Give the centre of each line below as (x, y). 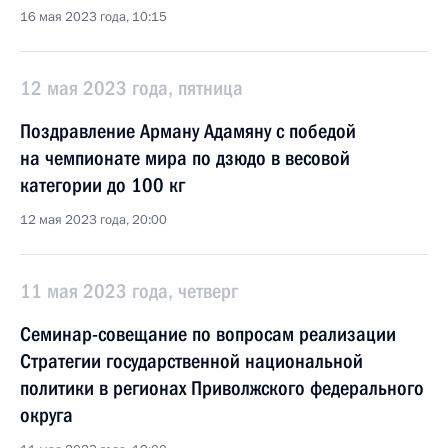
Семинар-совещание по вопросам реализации (208, 334)
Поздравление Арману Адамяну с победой (188, 131)
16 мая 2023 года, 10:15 (93, 17)
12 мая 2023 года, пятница (131, 88)
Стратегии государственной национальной (191, 361)
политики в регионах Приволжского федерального (222, 388)
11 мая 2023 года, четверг (129, 291)
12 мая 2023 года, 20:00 (93, 220)
